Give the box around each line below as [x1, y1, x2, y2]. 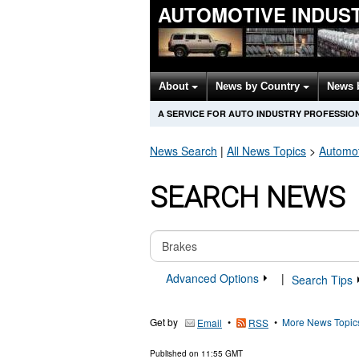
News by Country [216, 80, 303, 92]
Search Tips [292, 272, 356, 288]
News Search [150, 143, 217, 159]
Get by [150, 315, 178, 329]
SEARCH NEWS [150, 181, 345, 215]
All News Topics [227, 143, 306, 159]
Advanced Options [166, 270, 262, 286]
